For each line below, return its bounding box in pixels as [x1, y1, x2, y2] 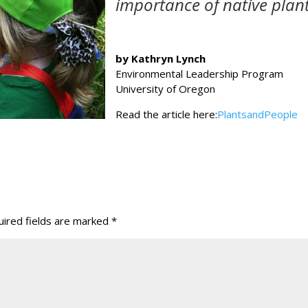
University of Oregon [115, 82, 216, 96]
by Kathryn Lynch [115, 52, 206, 66]
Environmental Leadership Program [115, 67, 284, 81]
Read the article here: [115, 107, 218, 122]
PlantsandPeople [217, 107, 298, 122]
